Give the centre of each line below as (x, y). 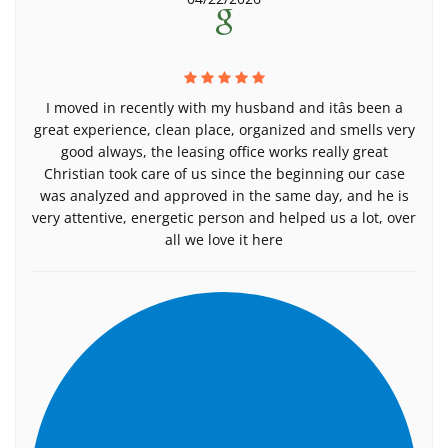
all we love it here (224, 239)
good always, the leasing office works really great (224, 151)
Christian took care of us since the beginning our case (224, 173)
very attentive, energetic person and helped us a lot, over (224, 217)
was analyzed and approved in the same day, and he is (224, 195)
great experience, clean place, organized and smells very (224, 129)
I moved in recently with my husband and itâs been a (224, 107)
